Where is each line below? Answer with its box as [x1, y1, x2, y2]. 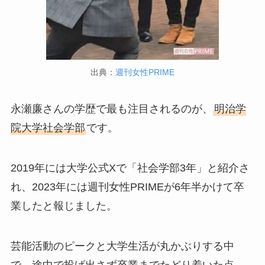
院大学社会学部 [10, 121, 85, 134]
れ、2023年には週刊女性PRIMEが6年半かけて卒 [10, 180, 244, 193]
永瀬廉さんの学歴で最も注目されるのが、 [10, 102, 213, 115]
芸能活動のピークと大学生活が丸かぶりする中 [10, 240, 234, 252]
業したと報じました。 [10, 199, 117, 212]
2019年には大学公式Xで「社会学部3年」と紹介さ [10, 161, 250, 174]
